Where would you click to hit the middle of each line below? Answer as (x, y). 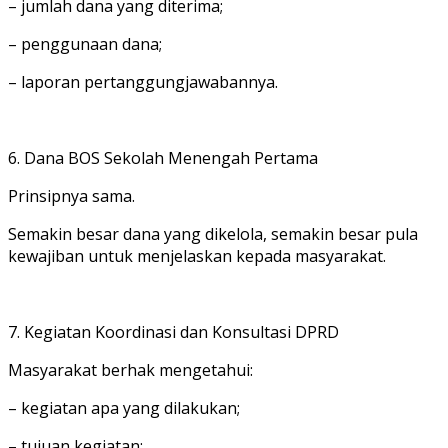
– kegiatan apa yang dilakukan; (124, 407)
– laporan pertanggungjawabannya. (143, 81)
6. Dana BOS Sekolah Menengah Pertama (163, 157)
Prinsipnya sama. (71, 195)
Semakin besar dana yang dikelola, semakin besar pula (213, 233)
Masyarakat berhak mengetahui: (130, 369)
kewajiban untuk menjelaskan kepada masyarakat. (197, 255)
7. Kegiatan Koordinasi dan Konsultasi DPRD (173, 331)
